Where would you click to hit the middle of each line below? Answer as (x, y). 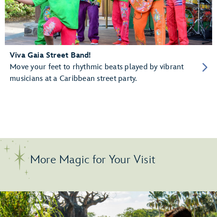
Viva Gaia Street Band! (50, 55)
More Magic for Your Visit (93, 159)
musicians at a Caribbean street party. (73, 78)
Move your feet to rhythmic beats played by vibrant (97, 67)
